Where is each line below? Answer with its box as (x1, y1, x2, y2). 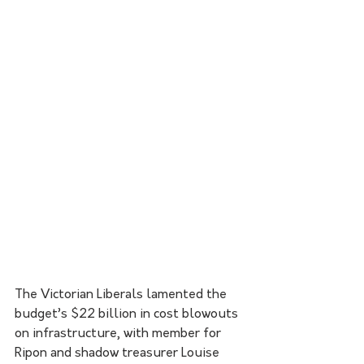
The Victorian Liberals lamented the (15, 288, 230, 301)
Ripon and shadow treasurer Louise (15, 346, 223, 360)
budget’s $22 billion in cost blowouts (15, 307, 241, 321)
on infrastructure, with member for (15, 327, 224, 340)
